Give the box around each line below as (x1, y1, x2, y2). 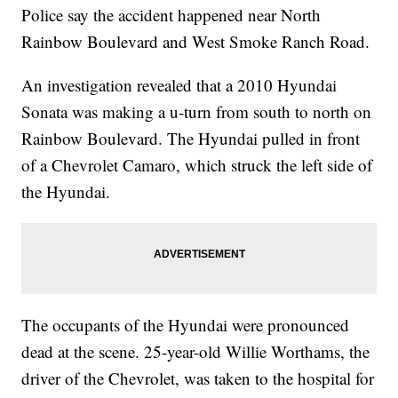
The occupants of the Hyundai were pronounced (21, 314, 350, 336)
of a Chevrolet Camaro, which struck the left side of (21, 154, 373, 176)
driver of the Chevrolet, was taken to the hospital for (21, 367, 375, 389)
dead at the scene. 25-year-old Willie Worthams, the (21, 340, 370, 362)
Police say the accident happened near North (21, 4, 322, 26)
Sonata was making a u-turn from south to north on (21, 100, 372, 123)
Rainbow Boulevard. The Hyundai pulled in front (21, 127, 361, 149)
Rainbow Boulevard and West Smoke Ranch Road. (21, 30, 370, 52)
